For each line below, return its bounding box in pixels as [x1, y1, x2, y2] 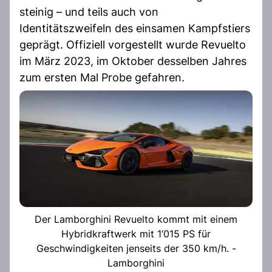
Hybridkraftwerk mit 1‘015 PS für [61, 227, 211, 240]
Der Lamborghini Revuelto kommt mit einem [35, 212, 237, 225]
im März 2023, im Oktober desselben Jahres [19, 54, 246, 67]
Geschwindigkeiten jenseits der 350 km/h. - [36, 242, 236, 254]
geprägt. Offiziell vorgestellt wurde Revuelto [19, 38, 246, 51]
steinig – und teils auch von [19, 5, 158, 18]
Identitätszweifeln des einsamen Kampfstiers [19, 21, 250, 35]
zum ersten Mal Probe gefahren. [19, 70, 185, 84]
